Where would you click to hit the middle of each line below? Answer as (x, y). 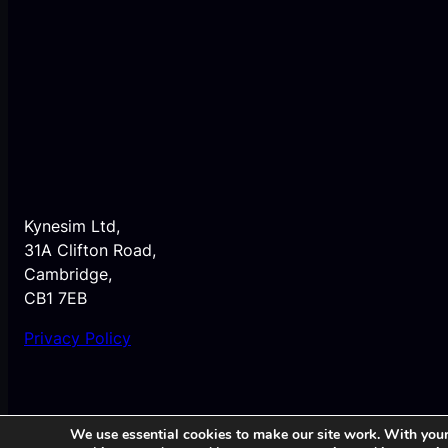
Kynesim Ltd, (72, 225)
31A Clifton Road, (90, 249)
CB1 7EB (55, 297)
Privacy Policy (77, 337)
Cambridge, (68, 273)
